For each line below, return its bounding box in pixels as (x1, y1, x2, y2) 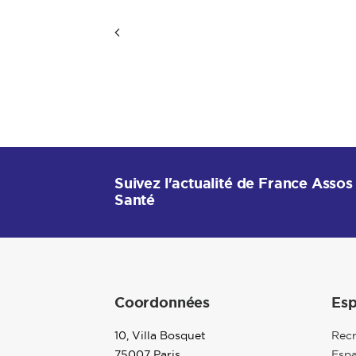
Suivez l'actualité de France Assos (114, 174, 353, 193)
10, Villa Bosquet (114, 329, 206, 342)
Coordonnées (114, 293, 211, 312)
